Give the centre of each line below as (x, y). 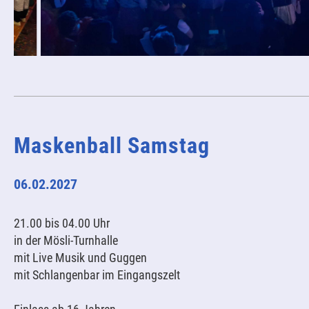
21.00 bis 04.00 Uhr (62, 223)
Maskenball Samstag (112, 146)
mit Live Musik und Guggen (80, 258)
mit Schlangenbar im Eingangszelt (97, 275)
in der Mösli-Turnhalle (66, 240)
